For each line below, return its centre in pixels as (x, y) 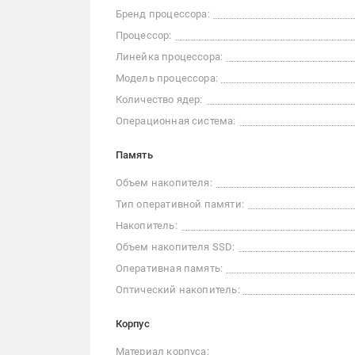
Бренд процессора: (162, 14)
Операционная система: (176, 121)
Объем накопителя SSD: (175, 247)
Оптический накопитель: (177, 290)
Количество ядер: (159, 100)
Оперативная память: (169, 269)
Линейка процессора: (169, 57)
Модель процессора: (167, 78)
